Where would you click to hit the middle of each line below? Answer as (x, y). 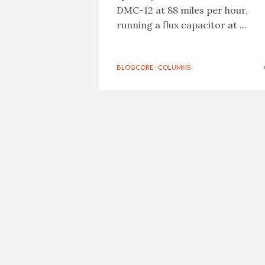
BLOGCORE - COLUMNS (153, 67)
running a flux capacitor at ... (181, 25)
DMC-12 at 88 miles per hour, (182, 10)
